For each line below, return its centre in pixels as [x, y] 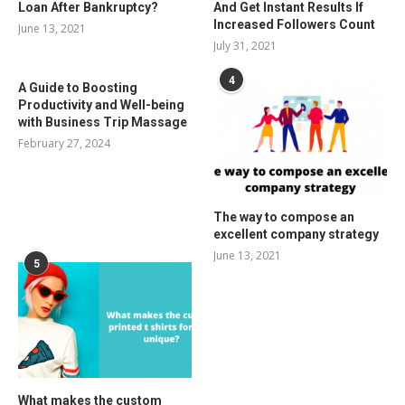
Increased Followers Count [295, 24]
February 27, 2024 [64, 143]
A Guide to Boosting [78, 87]
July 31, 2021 [245, 45]
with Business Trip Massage [103, 122]
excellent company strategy [297, 235]
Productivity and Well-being [101, 104]
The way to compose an [284, 217]
